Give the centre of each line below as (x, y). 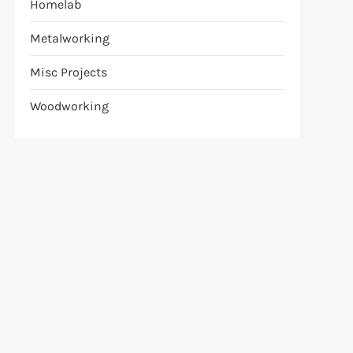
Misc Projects (68, 72)
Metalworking (69, 38)
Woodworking (69, 106)
